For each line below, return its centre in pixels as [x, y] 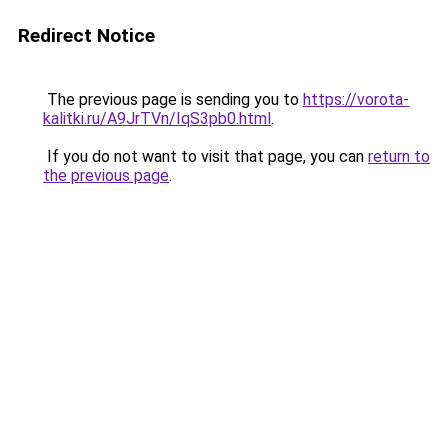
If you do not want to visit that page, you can [205, 156]
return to [399, 156]
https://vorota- [356, 99]
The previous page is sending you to [173, 99]
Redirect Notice [86, 35]
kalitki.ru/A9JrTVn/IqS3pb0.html [157, 118]
